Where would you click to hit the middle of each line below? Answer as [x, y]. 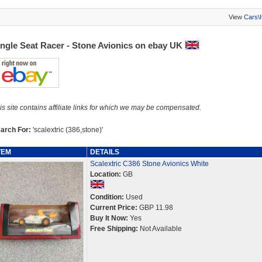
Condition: [107, 197]
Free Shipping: [114, 229]
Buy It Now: [109, 218]
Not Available [160, 229]
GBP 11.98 [155, 208]
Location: [105, 174]
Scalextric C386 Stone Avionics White [149, 164]
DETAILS [104, 152]
